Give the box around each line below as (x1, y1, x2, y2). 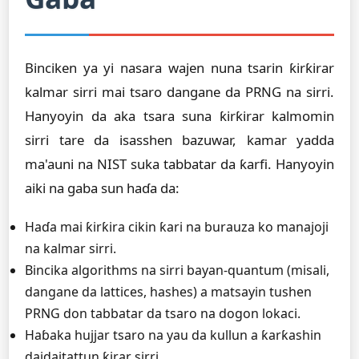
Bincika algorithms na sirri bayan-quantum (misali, (25, 261, 329, 279)
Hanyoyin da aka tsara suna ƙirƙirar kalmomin (25, 107, 334, 125)
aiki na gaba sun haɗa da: (25, 179, 179, 197)
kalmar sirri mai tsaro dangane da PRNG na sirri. (25, 83, 334, 101)
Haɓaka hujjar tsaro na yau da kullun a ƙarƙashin (25, 326, 321, 344)
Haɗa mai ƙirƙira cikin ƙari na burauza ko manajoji (25, 218, 329, 236)
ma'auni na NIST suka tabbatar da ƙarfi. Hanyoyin (25, 155, 334, 173)
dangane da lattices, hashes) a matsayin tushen (25, 283, 312, 301)
